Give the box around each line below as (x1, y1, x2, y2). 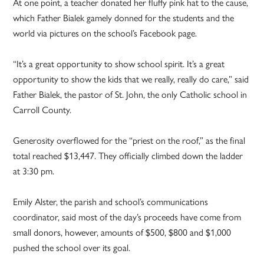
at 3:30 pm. (13, 164, 55, 178)
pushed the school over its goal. (13, 240, 131, 255)
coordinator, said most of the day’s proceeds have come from (13, 210, 242, 224)
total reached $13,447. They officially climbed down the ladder (13, 148, 243, 163)
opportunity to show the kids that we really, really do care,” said (13, 72, 249, 86)
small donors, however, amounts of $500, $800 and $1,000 (13, 225, 232, 239)
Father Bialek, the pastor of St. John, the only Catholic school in (13, 87, 247, 101)
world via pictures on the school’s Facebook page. (13, 26, 197, 40)
